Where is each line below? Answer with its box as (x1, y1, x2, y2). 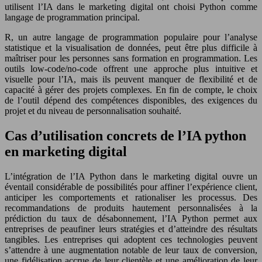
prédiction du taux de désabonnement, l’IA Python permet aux (5, 213, 257, 223)
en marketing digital (5, 143, 127, 159)
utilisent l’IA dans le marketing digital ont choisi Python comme (5, 1, 257, 12)
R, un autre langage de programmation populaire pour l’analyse (5, 32, 257, 42)
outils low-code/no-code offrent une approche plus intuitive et (5, 63, 257, 74)
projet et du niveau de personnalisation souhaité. (5, 105, 181, 116)
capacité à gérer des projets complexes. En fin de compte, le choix (5, 84, 257, 95)
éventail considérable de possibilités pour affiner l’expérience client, (5, 181, 257, 192)
